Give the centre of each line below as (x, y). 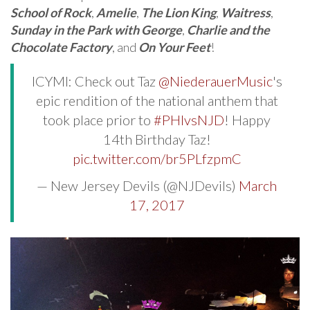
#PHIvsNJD (189, 120)
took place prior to (98, 120)
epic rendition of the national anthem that (157, 101)
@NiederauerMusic (215, 81)
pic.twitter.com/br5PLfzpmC (157, 159)
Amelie (116, 13)
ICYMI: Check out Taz (95, 81)
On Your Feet (174, 47)
